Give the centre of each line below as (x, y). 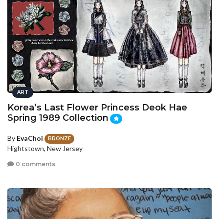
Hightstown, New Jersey (45, 149)
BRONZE (59, 139)
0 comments (35, 164)
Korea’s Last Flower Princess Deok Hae (97, 107)
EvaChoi (30, 138)
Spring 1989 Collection (58, 118)
